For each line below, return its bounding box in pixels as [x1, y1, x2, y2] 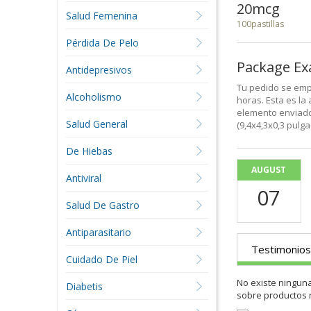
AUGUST [251, 163, 287, 176]
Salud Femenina [65, 9, 137, 22]
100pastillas [236, 18, 284, 30]
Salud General [65, 117, 128, 131]
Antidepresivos [65, 63, 132, 76]
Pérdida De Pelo [65, 36, 139, 49]
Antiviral [65, 171, 101, 185]
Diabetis [65, 280, 103, 293]
